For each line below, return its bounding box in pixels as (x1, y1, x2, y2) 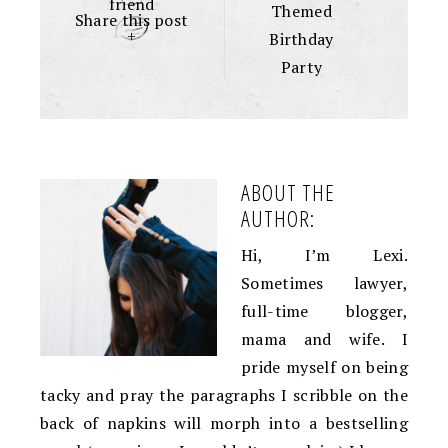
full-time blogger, (241, 300, 408, 323)
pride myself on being (241, 356, 408, 379)
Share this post (74, 8, 189, 31)
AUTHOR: (241, 203, 315, 234)
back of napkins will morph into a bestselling (40, 412, 408, 435)
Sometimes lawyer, (241, 272, 408, 295)
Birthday (269, 28, 334, 51)
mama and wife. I (241, 328, 408, 351)
